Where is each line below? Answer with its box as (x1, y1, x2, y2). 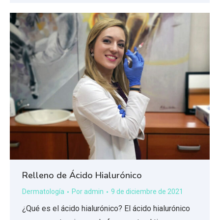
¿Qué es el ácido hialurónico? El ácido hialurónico (22, 204, 190, 214)
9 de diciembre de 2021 (111, 188, 183, 196)
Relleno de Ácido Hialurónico (22, 169, 142, 182)
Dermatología (22, 188, 64, 196)
